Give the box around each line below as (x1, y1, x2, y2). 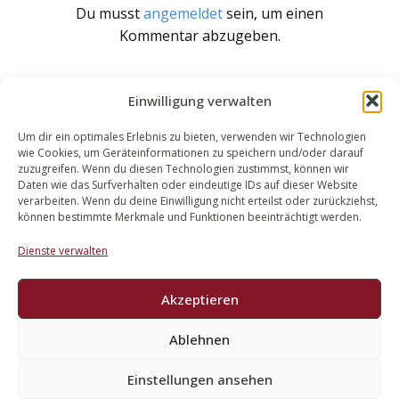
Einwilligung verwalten (127, 92, 272, 110)
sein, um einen (223, 3, 323, 23)
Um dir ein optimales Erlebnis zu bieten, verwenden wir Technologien (18, 129, 366, 144)
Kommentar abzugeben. (118, 25, 281, 45)
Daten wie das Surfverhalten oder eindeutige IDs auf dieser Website (18, 177, 358, 192)
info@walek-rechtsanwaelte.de (92, 266, 313, 287)
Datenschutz (263, 352, 340, 370)
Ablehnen (169, 330, 230, 348)
